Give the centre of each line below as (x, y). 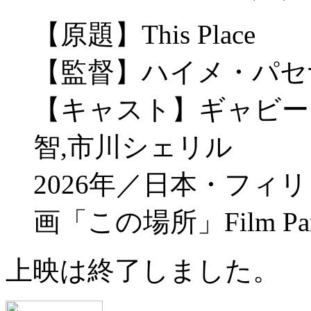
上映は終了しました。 (143, 270)
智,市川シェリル (133, 146)
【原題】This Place (144, 34)
